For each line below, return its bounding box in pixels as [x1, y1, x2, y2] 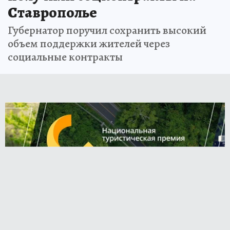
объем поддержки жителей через [8, 35, 170, 51]
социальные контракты [8, 49, 123, 65]
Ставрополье [8, 2, 97, 23]
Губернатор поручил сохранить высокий [8, 22, 206, 38]
